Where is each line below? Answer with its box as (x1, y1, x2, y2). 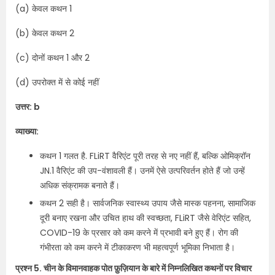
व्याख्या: (15, 125, 39, 137)
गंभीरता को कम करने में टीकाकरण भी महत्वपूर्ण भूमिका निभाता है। (40, 241, 235, 254)
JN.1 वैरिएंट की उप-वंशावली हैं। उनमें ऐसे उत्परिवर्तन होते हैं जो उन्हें (40, 165, 245, 177)
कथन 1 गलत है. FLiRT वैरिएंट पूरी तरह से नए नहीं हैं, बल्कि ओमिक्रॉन (40, 150, 250, 162)
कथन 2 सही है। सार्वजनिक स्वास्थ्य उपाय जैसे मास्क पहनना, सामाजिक (40, 197, 255, 209)
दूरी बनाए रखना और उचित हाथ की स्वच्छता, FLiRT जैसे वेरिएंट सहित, (40, 212, 251, 224)
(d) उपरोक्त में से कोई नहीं (15, 76, 99, 88)
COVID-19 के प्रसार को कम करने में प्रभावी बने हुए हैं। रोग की (40, 227, 238, 239)
